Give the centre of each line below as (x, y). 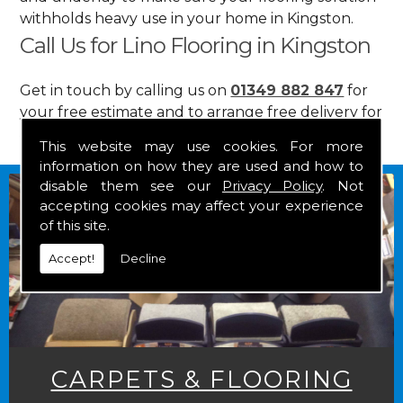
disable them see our (131, 186)
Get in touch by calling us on (125, 90)
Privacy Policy (272, 186)
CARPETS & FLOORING (201, 379)
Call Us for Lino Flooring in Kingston (196, 45)
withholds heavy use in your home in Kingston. (187, 18)
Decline (144, 258)
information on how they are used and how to (201, 166)
